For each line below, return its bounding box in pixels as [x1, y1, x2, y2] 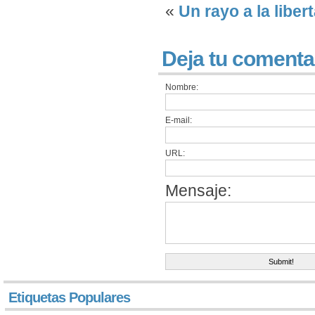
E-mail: [165, 115, 192, 125]
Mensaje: [165, 181, 231, 200]
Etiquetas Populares [8, 290, 130, 305]
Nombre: [165, 82, 198, 92]
